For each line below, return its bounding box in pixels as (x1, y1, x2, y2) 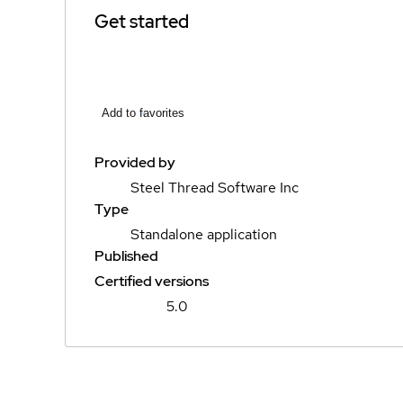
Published (94, 246, 158, 265)
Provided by (94, 153, 175, 172)
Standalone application (130, 225, 277, 244)
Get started (94, 9, 189, 33)
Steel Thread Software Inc (130, 178, 299, 197)
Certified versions (94, 272, 209, 291)
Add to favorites (102, 106, 184, 120)
